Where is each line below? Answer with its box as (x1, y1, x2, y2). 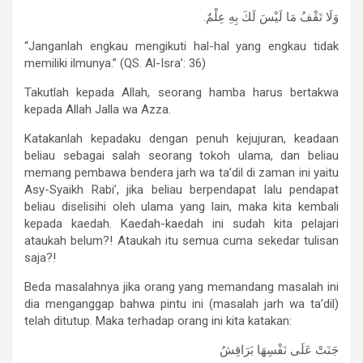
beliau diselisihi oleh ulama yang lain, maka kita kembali (24, 199, 339, 215)
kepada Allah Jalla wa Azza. (24, 102, 171, 117)
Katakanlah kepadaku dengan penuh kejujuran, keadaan (24, 131, 339, 147)
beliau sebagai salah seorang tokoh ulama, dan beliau (24, 148, 339, 164)
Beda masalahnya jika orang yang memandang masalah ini (24, 280, 339, 295)
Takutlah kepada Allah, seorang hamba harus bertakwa (24, 85, 339, 100)
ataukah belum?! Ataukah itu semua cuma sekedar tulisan (24, 233, 339, 249)
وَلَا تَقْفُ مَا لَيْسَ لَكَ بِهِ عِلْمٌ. (203, 10, 339, 25)
